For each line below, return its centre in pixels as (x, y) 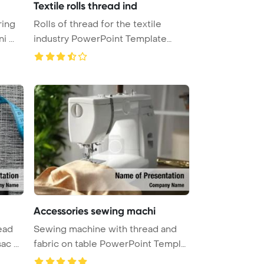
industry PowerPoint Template (100, 39)
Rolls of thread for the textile (98, 24)
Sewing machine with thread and (105, 229)
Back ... (48, 53)
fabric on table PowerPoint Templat (111, 244)
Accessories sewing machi (95, 211)
